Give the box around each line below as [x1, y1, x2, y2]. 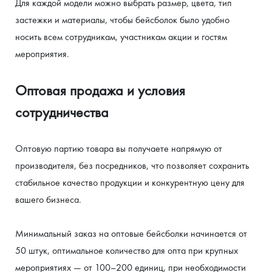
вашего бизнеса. [15, 193, 81, 206]
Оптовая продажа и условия [15, 81, 185, 100]
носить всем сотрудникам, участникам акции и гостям [15, 30, 227, 43]
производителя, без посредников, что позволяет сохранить [15, 159, 249, 172]
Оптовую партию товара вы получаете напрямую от [15, 142, 222, 155]
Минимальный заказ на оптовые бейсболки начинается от [15, 227, 247, 240]
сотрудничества [15, 103, 109, 121]
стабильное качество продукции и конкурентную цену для [15, 176, 245, 189]
